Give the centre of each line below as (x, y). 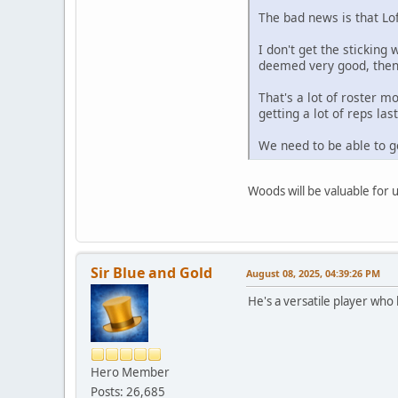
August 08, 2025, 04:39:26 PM (313, 274)
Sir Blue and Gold (151, 273)
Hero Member (130, 373)
